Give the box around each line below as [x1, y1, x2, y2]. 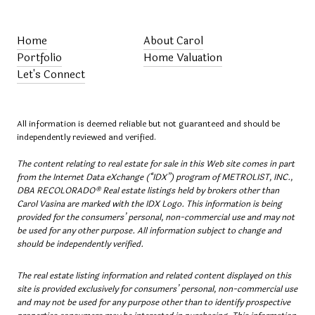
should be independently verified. [17, 237, 143, 250]
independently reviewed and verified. [17, 130, 156, 143]
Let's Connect [17, 66, 85, 83]
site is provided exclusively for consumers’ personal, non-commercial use [17, 283, 297, 296]
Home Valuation [143, 49, 222, 66]
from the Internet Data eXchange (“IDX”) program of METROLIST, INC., [17, 170, 292, 184]
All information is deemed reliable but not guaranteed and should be [17, 117, 280, 130]
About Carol [143, 32, 203, 49]
